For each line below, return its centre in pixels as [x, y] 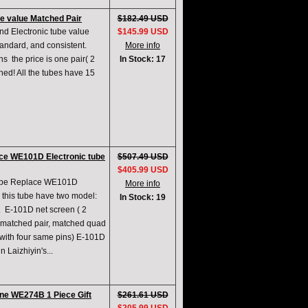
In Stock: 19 [143, 198]
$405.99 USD [143, 170]
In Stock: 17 [143, 59]
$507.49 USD [143, 157]
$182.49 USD [143, 19]
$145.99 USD [143, 32]
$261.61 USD [143, 295]
